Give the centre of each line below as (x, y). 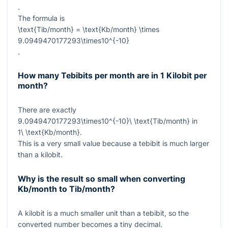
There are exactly (47, 110)
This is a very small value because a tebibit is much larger (113, 144)
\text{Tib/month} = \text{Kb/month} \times (89, 29)
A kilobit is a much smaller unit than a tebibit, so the (103, 213)
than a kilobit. (40, 155)
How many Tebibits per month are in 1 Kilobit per (112, 76)
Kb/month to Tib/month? (66, 189)
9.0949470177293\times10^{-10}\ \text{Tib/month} (104, 121)
